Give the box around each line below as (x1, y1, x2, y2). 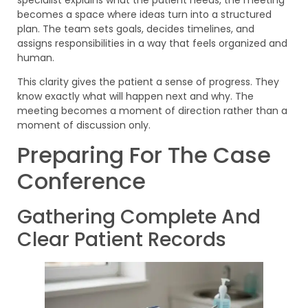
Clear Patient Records (17, 226, 226, 254)
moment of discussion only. (17, 118, 151, 133)
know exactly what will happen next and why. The (17, 89, 254, 104)
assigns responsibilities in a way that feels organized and (17, 36, 287, 50)
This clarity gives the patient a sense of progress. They (17, 75, 279, 89)
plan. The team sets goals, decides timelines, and (17, 21, 254, 36)
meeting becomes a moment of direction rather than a (17, 104, 287, 118)
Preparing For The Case (17, 140, 271, 171)
